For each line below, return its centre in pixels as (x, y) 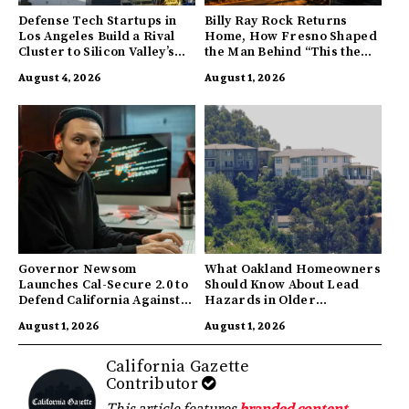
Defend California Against (100, 300)
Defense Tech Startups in (98, 21)
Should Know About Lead (282, 284)
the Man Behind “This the (283, 52)
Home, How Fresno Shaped (291, 36)
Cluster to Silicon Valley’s (97, 52)
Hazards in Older (260, 300)
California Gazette (177, 366)
